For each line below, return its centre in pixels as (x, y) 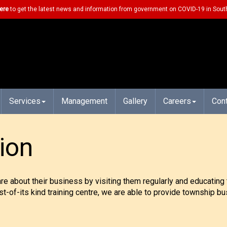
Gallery (135, 101)
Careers (177, 101)
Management (84, 101)
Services (25, 101)
